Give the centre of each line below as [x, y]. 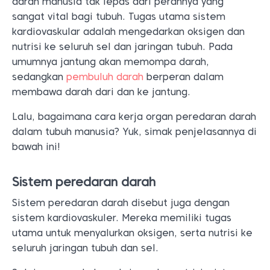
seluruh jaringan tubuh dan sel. [85, 248]
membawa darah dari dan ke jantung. [101, 92]
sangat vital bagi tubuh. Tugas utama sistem [119, 17]
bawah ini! [36, 147]
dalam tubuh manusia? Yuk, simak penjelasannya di [134, 132]
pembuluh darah [105, 77]
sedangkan [39, 77]
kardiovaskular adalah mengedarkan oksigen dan [128, 32]
